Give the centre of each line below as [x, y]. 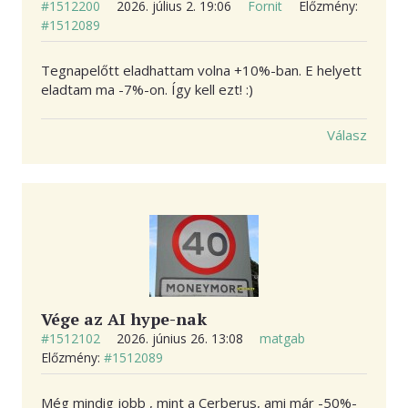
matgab [282, 339]
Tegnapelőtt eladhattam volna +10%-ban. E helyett [201, 71]
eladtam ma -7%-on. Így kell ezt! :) [147, 90]
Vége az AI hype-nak [124, 319]
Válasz [347, 135]
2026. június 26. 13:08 [182, 339]
